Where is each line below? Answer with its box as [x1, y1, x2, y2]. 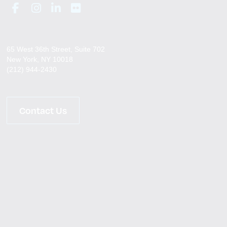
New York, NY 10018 [7, 55, 73, 63]
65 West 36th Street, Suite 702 [7, 45, 105, 53]
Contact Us [19, 104, 67, 116]
